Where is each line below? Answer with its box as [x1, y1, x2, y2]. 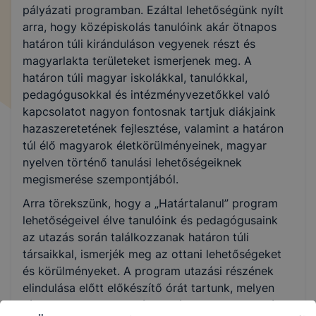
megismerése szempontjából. [23, 172, 178, 186]
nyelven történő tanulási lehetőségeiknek [23, 155, 242, 169]
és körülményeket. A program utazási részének [23, 264, 274, 278]
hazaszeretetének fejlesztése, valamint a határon [23, 121, 284, 135]
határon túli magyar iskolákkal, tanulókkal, [23, 71, 248, 85]
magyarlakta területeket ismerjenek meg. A [23, 54, 252, 68]
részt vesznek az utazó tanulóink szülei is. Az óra [23, 298, 286, 312]
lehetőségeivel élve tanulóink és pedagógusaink [23, 213, 278, 227]
